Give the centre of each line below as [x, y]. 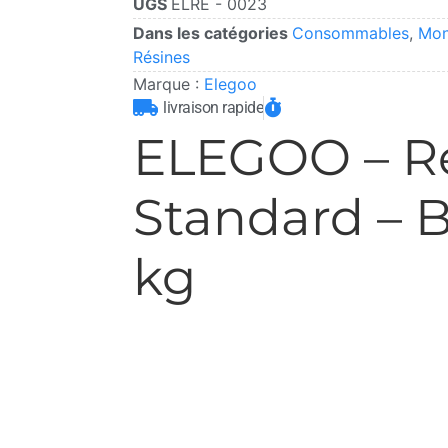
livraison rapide [213, 107]
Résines [162, 57]
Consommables [351, 33]
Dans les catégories [213, 33]
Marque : [169, 83]
